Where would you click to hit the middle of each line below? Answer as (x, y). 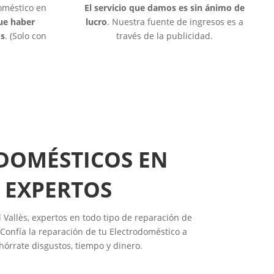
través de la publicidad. (165, 35)
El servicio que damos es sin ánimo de (165, 7)
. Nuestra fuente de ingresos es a (176, 21)
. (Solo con (26, 35)
